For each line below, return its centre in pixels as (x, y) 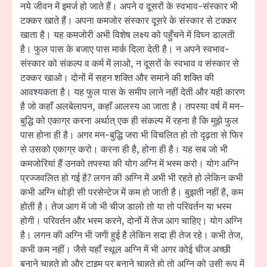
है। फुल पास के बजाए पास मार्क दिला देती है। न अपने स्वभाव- (125, 49)
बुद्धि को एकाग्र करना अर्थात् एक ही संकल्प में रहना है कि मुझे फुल (129, 121)
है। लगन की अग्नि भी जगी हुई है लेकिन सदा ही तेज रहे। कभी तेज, (132, 235)
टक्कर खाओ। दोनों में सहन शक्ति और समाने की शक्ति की (117, 78)
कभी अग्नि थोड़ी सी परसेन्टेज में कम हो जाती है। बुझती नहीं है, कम (132, 192)
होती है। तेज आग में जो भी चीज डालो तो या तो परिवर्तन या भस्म (126, 207)
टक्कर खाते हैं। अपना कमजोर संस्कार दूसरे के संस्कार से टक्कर (128, 21)
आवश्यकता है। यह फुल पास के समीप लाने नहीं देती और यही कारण (133, 92)
